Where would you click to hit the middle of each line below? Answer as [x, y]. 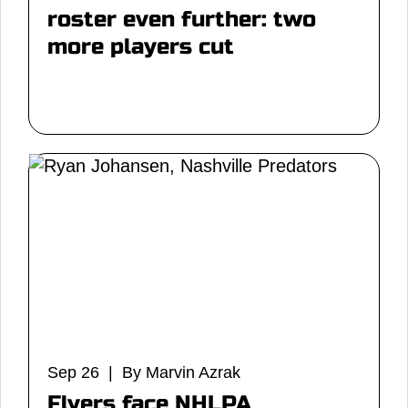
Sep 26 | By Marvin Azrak [144, 372]
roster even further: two [182, 20]
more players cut [141, 47]
